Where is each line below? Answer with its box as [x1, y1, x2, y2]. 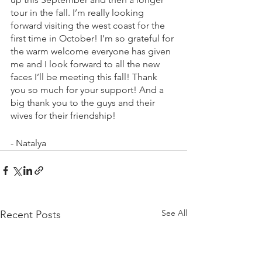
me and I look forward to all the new [11, 58, 162, 70]
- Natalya [11, 137, 46, 149]
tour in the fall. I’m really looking [11, 7, 146, 19]
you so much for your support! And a [11, 84, 166, 96]
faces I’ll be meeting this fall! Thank [11, 71, 160, 83]
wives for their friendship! [11, 110, 116, 122]
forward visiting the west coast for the [11, 20, 167, 32]
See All [161, 208, 187, 219]
